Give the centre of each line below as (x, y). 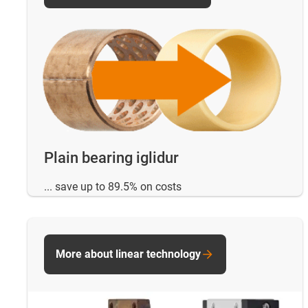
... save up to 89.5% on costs (113, 186)
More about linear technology (128, 254)
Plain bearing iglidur (111, 158)
